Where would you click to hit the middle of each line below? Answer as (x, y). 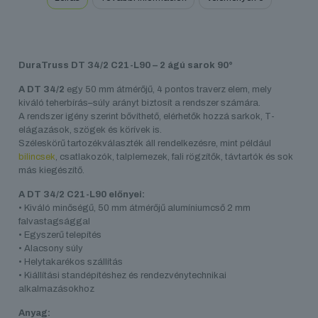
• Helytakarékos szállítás (71, 262)
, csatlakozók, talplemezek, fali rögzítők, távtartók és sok (175, 157)
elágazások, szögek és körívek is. (91, 130)
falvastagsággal (55, 222)
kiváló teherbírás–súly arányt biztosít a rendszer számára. (140, 103)
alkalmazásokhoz (57, 289)
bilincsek (37, 157)
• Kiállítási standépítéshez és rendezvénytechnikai (123, 276)
